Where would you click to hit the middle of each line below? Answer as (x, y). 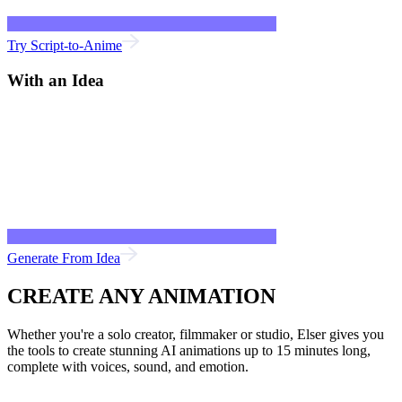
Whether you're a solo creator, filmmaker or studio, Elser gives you (196, 335)
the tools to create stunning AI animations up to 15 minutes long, (189, 351)
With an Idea (56, 80)
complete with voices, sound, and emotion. (128, 367)
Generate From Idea (64, 258)
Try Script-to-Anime (65, 45)
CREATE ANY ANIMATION (141, 297)
